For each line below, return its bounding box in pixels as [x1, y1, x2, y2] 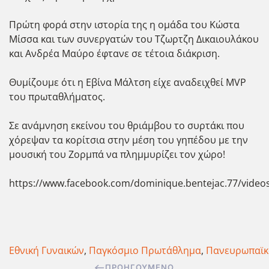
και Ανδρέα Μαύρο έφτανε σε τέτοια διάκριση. [9, 47, 220, 60]
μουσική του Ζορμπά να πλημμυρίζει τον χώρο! [9, 148, 225, 161]
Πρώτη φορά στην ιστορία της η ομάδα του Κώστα [9, 18, 240, 31]
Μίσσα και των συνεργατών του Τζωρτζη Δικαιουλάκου [9, 32, 259, 46]
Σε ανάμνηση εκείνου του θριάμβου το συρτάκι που [9, 119, 244, 132]
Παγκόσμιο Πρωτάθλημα [89, 244, 201, 257]
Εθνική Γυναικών [9, 244, 84, 257]
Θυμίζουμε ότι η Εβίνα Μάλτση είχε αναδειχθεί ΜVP [9, 76, 246, 89]
